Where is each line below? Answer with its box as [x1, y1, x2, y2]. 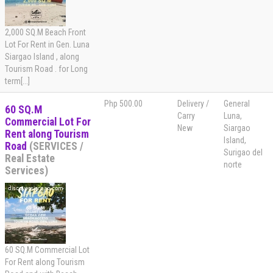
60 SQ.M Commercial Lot [5, 245, 90, 255]
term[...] [5, 76, 30, 87]
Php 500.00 [104, 99, 143, 109]
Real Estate [5, 152, 55, 165]
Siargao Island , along [5, 52, 79, 62]
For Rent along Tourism [5, 257, 85, 268]
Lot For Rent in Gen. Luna [5, 40, 90, 50]
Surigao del [224, 147, 263, 158]
